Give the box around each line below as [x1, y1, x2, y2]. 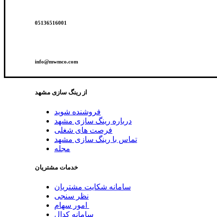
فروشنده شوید [54, 107, 101, 116]
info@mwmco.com [35, 58, 78, 64]
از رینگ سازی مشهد [35, 88, 87, 96]
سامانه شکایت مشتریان [54, 183, 131, 191]
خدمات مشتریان [35, 164, 78, 171]
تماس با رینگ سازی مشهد [54, 135, 137, 143]
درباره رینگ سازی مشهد [54, 116, 132, 125]
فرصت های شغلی [54, 125, 112, 134]
